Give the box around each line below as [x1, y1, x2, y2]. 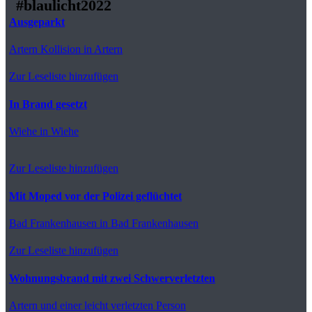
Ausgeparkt [9, 15, 65, 28]
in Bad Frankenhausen [97, 217, 198, 229]
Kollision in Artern [38, 42, 123, 55]
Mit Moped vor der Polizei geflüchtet [9, 189, 182, 202]
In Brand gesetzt [9, 97, 87, 110]
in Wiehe [37, 125, 79, 137]
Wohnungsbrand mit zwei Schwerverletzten [9, 272, 215, 284]
